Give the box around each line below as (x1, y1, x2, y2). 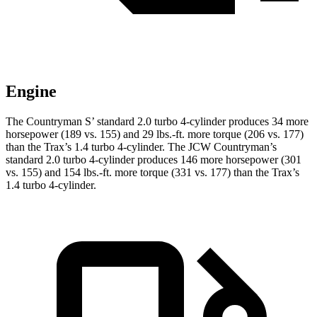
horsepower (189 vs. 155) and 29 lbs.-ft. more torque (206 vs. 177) (6, 128, 304, 141)
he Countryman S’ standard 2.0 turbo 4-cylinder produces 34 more (13, 115, 309, 128)
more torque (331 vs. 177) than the (112, 166, 272, 179)
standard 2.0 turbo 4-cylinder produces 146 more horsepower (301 (6, 154, 301, 166)
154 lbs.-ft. (64, 166, 112, 179)
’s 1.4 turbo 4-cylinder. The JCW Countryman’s (64, 141, 277, 154)
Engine (6, 82, 57, 101)
